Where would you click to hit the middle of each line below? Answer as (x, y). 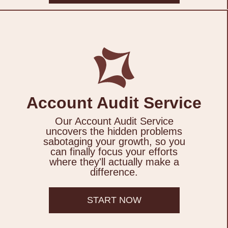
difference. (114, 172)
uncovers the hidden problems (114, 132)
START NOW (114, 200)
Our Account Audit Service (114, 121)
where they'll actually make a (114, 162)
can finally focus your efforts (114, 152)
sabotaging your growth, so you (114, 142)
